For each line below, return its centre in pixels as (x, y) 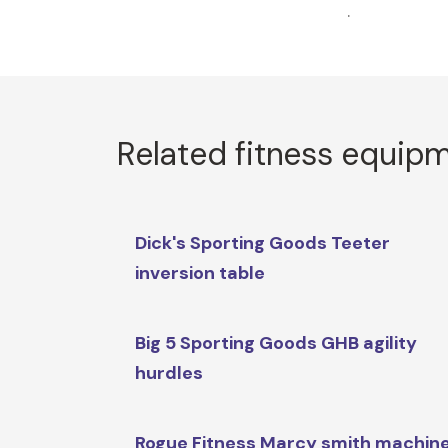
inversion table (200, 273)
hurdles (169, 373)
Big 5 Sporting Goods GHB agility (276, 343)
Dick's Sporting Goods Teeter (263, 243)
